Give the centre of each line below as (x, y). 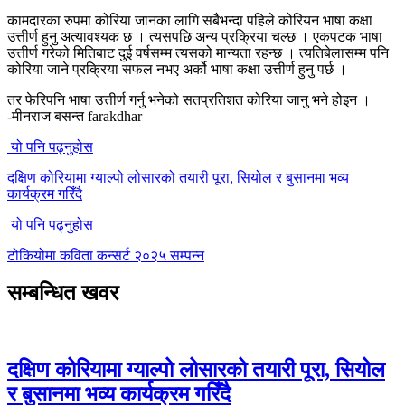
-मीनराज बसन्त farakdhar (75, 116)
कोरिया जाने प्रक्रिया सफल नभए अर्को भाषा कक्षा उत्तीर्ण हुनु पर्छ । (177, 69)
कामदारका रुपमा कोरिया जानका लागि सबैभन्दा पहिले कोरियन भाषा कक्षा (190, 20)
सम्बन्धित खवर (63, 293)
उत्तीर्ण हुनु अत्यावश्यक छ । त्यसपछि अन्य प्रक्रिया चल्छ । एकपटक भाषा (195, 36)
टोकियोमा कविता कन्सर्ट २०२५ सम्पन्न (106, 255)
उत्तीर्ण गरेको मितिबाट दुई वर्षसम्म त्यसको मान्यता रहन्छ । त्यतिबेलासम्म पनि (198, 52)
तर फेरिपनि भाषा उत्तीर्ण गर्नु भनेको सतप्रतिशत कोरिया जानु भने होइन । (189, 99)
